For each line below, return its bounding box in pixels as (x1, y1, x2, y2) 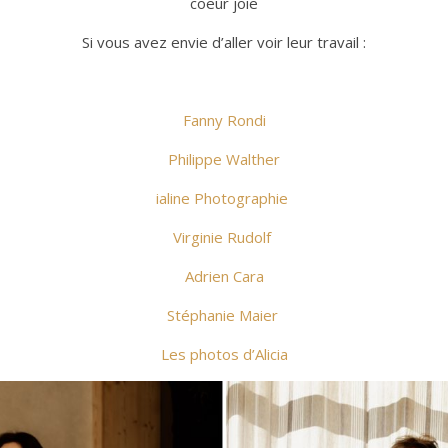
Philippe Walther (168, 149, 280, 170)
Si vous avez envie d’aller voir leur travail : (82, 32, 366, 53)
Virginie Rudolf (173, 227, 275, 248)
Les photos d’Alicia (160, 344, 288, 365)
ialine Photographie (156, 188, 292, 209)
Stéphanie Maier (166, 305, 282, 326)
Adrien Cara (184, 266, 264, 287)
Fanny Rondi (182, 110, 266, 131)
